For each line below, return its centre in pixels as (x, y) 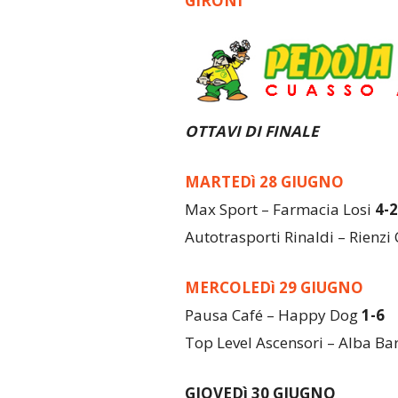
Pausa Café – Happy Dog (273, 314)
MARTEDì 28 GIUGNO (264, 181)
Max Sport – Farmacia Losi (279, 209)
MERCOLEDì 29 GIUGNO (274, 287)
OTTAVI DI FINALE (251, 131)
